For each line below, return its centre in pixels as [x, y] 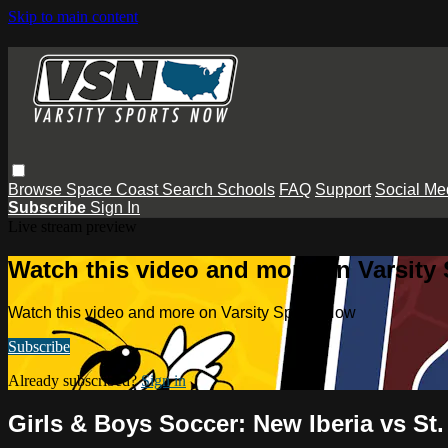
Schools [246, 189]
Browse [37, 189]
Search [189, 189]
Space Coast [114, 189]
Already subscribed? [74, 380]
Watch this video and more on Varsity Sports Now [182, 312]
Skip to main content [73, 16]
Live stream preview [72, 226]
